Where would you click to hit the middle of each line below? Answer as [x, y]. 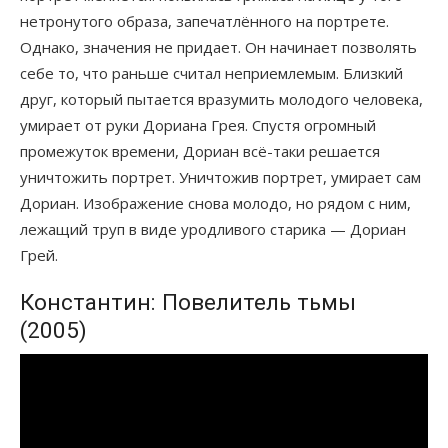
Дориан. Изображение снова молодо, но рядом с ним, [215, 202]
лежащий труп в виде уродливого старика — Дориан [213, 228]
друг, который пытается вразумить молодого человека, [221, 98]
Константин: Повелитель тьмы [188, 301]
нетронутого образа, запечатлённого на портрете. [204, 20]
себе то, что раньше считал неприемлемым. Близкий [211, 72]
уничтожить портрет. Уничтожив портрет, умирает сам [220, 176]
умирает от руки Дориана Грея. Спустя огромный [198, 124]
